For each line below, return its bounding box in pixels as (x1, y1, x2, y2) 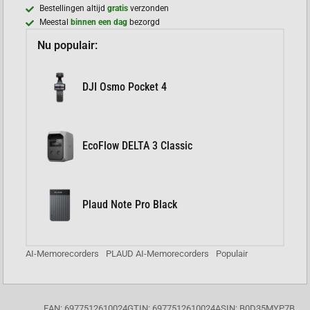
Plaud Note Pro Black (82, 198, 178, 212)
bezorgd (127, 17, 161, 27)
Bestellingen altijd (39, 3, 108, 13)
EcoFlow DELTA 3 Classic (82, 139, 193, 153)
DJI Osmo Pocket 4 (82, 80, 167, 94)
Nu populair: (37, 38, 98, 52)
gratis (107, 3, 131, 13)
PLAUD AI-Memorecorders (106, 248, 210, 259)
